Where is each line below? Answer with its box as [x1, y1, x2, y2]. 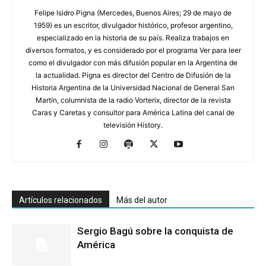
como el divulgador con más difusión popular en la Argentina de [28, 58, 237, 67]
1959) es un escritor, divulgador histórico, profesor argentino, [33, 20, 233, 30]
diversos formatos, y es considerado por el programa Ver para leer [25, 45, 241, 55]
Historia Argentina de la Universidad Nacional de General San [31, 83, 235, 92]
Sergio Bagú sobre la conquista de [77, 224, 233, 237]
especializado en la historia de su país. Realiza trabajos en [37, 33, 229, 42]
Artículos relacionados [19, 195, 102, 205]
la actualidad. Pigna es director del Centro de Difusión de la [35, 70, 231, 80]
